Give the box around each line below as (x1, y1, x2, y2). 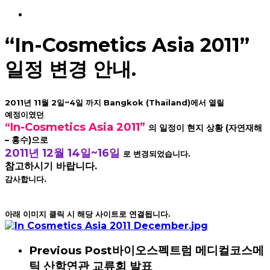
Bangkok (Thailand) (104, 97, 190, 107)
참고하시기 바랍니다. (5, 160, 97, 172)
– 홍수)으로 (5, 134, 48, 145)
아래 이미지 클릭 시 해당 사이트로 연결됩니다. (5, 209, 171, 219)
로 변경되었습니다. (123, 148, 195, 159)
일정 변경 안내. (5, 57, 136, 81)
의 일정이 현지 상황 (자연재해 (148, 122, 262, 133)
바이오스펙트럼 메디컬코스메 (112, 243, 264, 257)
